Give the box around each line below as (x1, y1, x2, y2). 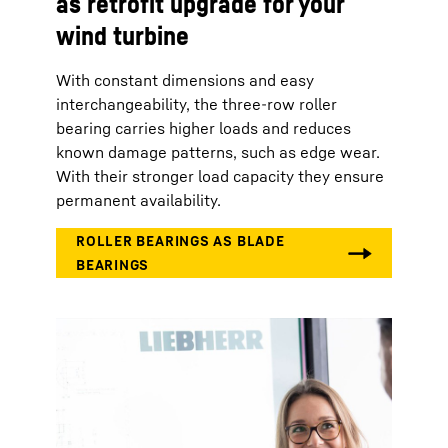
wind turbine (56, 20, 189, 51)
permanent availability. (56, 190, 221, 210)
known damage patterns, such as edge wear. (56, 142, 380, 162)
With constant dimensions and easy (56, 70, 314, 90)
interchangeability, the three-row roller (56, 94, 337, 114)
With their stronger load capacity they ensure (56, 166, 384, 186)
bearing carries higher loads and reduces (56, 118, 351, 138)
